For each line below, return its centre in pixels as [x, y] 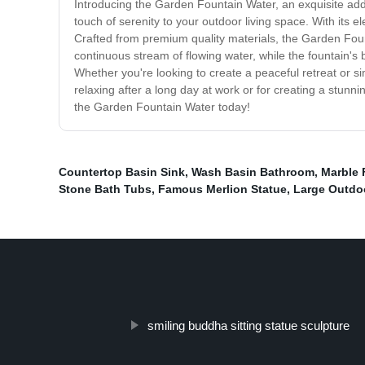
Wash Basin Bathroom [253, 172]
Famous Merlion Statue [222, 189]
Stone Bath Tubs [105, 189]
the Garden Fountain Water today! [162, 107]
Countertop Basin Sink [122, 172]
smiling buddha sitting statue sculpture [248, 326]
